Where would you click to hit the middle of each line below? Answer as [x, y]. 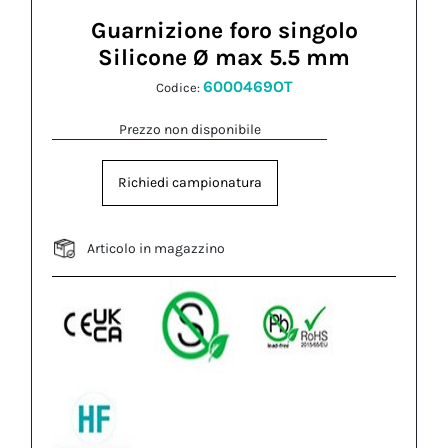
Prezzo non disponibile [189, 129]
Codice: [179, 87]
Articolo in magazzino [156, 248]
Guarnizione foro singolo [224, 30]
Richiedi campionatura [189, 182]
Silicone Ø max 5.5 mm [224, 57]
